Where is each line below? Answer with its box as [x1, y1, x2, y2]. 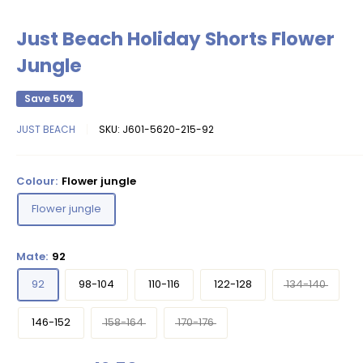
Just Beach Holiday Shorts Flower [16, 26, 335, 52]
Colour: [16, 173, 60, 189]
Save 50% [24, 92, 75, 105]
